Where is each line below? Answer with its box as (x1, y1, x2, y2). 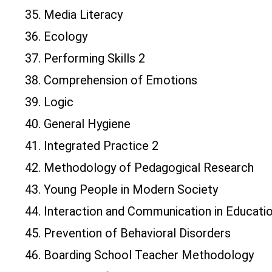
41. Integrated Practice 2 (25, 138, 158, 154)
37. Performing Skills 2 (25, 51, 145, 66)
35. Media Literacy (25, 7, 123, 22)
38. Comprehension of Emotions (25, 73, 197, 88)
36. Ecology (25, 29, 87, 44)
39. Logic (25, 95, 73, 110)
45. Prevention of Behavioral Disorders (25, 226, 231, 241)
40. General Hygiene (25, 117, 131, 132)
